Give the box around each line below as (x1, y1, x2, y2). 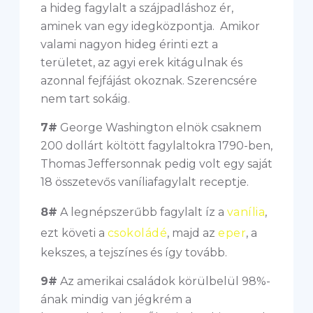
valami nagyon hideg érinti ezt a (41, 38, 218, 51)
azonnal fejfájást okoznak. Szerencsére (41, 74, 257, 87)
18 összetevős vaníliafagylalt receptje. (41, 175, 249, 189)
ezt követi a (41, 226, 108, 240)
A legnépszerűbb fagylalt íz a (57, 205, 227, 219)
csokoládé (108, 226, 168, 240)
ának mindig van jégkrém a (41, 293, 191, 306)
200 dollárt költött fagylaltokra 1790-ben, (41, 139, 272, 152)
